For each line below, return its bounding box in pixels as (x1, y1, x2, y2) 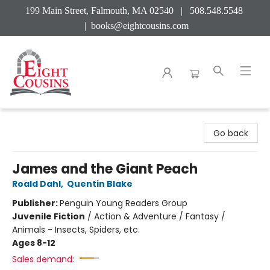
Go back (213, 127, 248, 139)
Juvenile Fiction (12, 210, 85, 222)
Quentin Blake (67, 178, 133, 190)
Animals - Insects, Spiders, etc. (12, 224, 140, 236)
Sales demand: (12, 253, 74, 265)
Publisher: (12, 197, 60, 209)
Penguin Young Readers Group (60, 197, 187, 209)
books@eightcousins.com (90, 20, 189, 31)
